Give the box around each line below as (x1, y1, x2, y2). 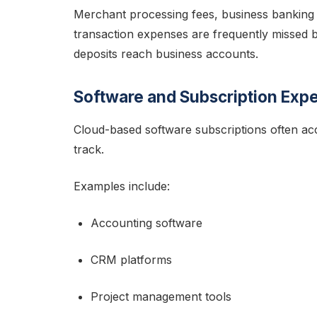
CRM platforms (91, 253, 172, 267)
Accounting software (91, 216, 202, 230)
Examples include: (74, 179, 170, 193)
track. (74, 142, 104, 156)
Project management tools (91, 289, 231, 304)
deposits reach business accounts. (74, 47, 258, 61)
